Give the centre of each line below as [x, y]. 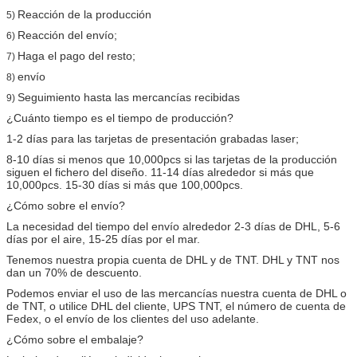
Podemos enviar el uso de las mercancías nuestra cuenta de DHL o [177, 293]
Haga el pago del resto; [76, 55]
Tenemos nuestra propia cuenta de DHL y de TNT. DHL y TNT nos [173, 259]
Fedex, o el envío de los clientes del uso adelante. [133, 318]
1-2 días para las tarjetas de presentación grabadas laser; [153, 138]
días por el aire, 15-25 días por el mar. [103, 239]
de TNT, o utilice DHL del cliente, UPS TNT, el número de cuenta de [176, 306]
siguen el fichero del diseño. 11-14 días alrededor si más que [160, 172]
